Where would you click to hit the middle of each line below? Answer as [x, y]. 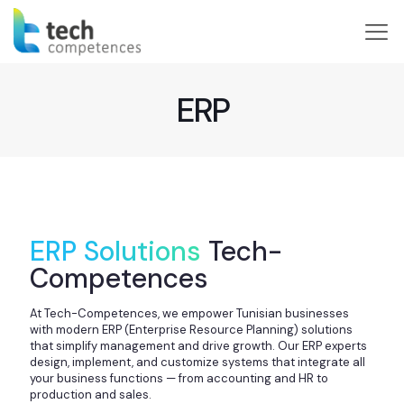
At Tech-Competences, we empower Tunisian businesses [189, 313]
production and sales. [91, 395]
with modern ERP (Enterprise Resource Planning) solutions [191, 330]
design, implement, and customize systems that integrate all [197, 362]
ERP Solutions [115, 251]
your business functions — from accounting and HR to [179, 378]
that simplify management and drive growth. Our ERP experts [198, 346]
